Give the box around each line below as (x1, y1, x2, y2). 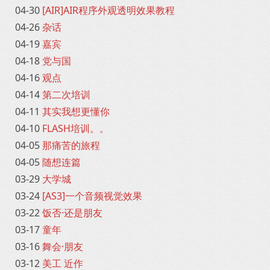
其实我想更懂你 (42, 105, 110, 118)
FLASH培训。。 (42, 122, 109, 135)
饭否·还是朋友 (42, 206, 102, 219)
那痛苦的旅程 (42, 139, 100, 152)
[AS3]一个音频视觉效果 (42, 189, 142, 202)
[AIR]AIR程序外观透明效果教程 (42, 4, 175, 17)
